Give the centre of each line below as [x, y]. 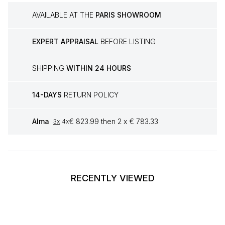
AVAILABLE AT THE [64, 15]
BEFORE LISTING [127, 42]
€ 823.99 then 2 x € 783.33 [114, 122]
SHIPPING [49, 68]
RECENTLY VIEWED [113, 178]
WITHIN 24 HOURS [99, 68]
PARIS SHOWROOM [128, 15]
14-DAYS [47, 95]
